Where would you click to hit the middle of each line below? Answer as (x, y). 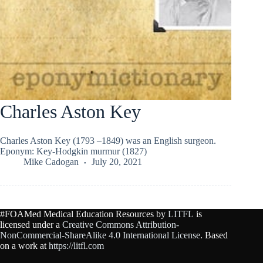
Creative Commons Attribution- (121, 225)
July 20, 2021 (117, 161)
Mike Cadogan (51, 161)
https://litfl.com (76, 246)
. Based (214, 235)
